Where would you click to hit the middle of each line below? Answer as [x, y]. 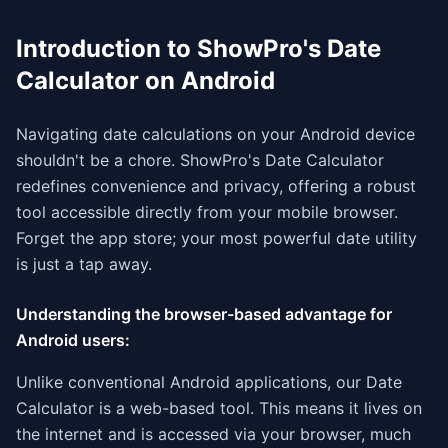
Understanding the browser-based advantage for [204, 314]
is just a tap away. [84, 264]
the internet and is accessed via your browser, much [213, 434]
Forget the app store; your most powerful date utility [216, 238]
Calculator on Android [145, 80]
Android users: [73, 340]
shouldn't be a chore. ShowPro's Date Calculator [200, 160]
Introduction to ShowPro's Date [198, 48]
